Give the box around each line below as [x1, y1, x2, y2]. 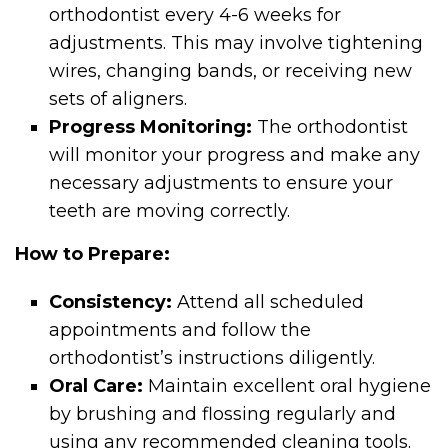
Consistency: [49, 291, 173, 314]
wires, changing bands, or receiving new [49, 60, 413, 83]
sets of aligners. [49, 88, 188, 111]
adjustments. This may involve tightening [49, 32, 424, 55]
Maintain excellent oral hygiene [143, 375, 432, 398]
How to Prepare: [15, 243, 170, 266]
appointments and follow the [49, 319, 312, 342]
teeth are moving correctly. [49, 200, 291, 223]
